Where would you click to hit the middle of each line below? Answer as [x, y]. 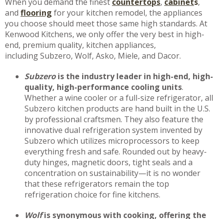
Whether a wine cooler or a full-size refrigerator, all [119, 98]
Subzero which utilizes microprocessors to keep [112, 141]
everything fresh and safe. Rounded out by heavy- [116, 152]
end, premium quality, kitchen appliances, [80, 45]
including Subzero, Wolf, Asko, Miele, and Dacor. [93, 56]
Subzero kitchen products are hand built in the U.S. [117, 109]
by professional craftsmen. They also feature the [114, 119]
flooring [36, 13]
